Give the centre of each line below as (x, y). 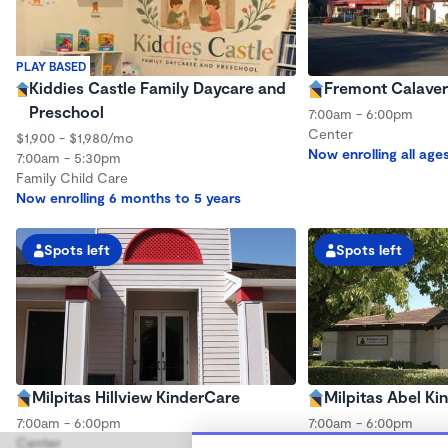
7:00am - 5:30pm (68, 157)
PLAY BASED (51, 65)
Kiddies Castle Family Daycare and (157, 87)
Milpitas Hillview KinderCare (136, 396)
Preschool (66, 111)
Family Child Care (72, 177)
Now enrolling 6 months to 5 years (128, 197)
